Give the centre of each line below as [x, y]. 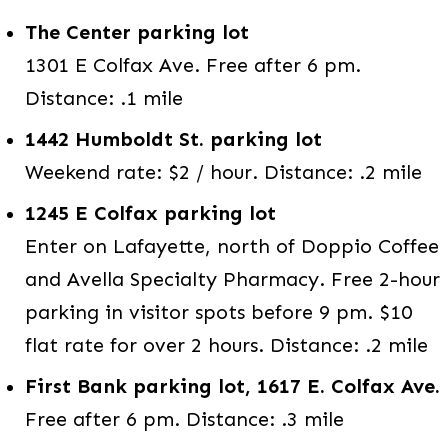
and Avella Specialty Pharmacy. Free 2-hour [232, 279]
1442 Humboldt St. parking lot [173, 139]
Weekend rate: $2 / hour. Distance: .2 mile [223, 172]
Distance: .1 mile [104, 98]
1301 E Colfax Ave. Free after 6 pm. [193, 65]
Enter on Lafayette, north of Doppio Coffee [232, 246]
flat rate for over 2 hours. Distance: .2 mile [226, 345]
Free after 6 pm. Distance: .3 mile [184, 419]
